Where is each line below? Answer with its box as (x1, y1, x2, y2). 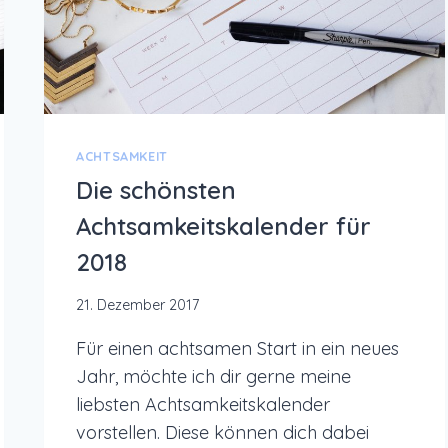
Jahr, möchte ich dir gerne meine (76, 365, 352, 389)
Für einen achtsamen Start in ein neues (76, 337, 400, 361)
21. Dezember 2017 (76, 296, 200, 315)
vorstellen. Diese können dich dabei (76, 421, 370, 445)
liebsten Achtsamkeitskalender (76, 393, 331, 417)
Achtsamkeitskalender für (76, 210, 372, 241)
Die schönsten (76, 174, 237, 205)
